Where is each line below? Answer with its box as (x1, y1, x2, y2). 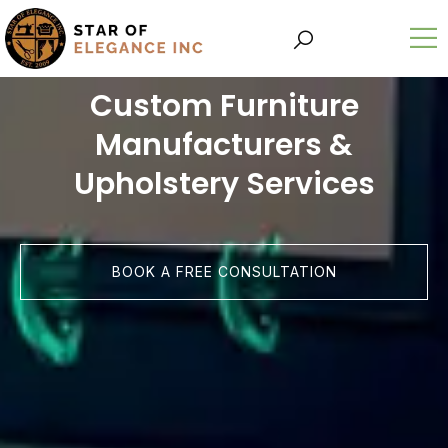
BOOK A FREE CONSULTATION (111, 262, 337, 280)
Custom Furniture (89, 84, 359, 127)
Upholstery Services (73, 162, 375, 205)
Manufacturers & (95, 123, 353, 166)
